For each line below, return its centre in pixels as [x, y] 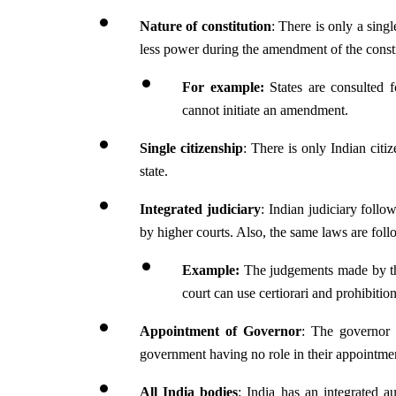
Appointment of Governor [221, 331]
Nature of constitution [206, 26]
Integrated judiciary [200, 209]
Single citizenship [191, 148]
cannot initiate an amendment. [265, 110]
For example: [226, 87]
